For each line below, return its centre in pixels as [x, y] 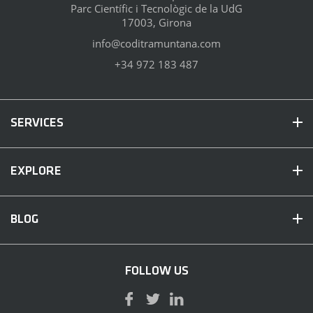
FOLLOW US [156, 271]
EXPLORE [36, 171]
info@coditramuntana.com [156, 43]
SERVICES [37, 123]
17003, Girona [156, 22]
